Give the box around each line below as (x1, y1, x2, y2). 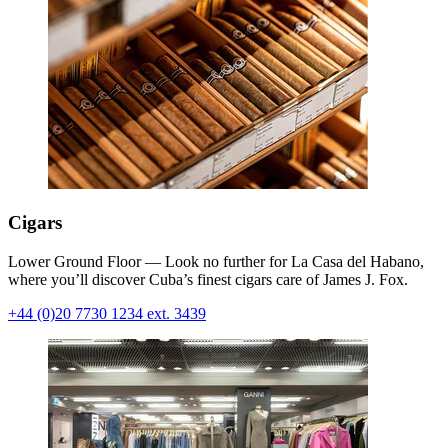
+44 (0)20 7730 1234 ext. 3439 (8, 304, 206, 322)
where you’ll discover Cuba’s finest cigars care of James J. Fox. (8, 270, 408, 288)
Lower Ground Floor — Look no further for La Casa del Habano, (8, 252, 424, 270)
